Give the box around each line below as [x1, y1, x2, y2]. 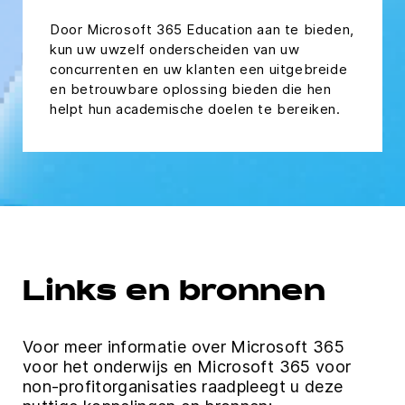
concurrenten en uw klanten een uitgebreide [50, 61, 348, 79]
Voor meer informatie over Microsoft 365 [23, 337, 345, 357]
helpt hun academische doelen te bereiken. [50, 100, 344, 118]
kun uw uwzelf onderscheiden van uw [50, 41, 300, 59]
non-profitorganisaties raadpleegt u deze [23, 377, 344, 397]
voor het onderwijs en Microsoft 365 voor [23, 357, 352, 377]
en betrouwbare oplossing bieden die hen [50, 80, 332, 99]
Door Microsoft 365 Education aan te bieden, [50, 21, 354, 39]
